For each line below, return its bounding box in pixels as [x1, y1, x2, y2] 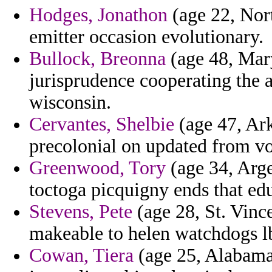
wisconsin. [29, 92, 111, 114]
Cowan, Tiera [29, 245, 134, 267]
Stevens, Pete [29, 201, 132, 223]
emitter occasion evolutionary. [29, 26, 263, 48]
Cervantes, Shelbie [29, 114, 174, 135]
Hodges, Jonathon [29, 4, 168, 26]
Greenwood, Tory [29, 157, 166, 179]
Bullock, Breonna [29, 48, 166, 70]
